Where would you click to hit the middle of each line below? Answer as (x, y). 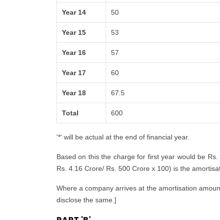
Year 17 (74, 73)
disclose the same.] (86, 200)
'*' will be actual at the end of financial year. (123, 137)
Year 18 (74, 93)
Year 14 (74, 12)
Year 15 (74, 32)
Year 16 (74, 53)
